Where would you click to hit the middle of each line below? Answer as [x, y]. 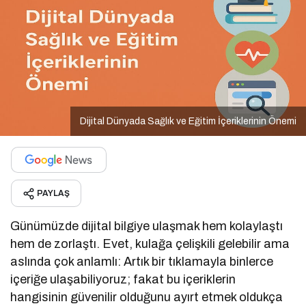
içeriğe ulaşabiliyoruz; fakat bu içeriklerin [123, 279]
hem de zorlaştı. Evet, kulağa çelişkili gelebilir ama [150, 244]
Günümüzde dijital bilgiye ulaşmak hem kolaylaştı [147, 226]
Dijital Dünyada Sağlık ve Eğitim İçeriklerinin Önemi [188, 121]
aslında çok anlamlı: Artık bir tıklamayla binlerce [142, 261]
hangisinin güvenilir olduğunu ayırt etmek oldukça [147, 297]
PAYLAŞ [53, 193]
